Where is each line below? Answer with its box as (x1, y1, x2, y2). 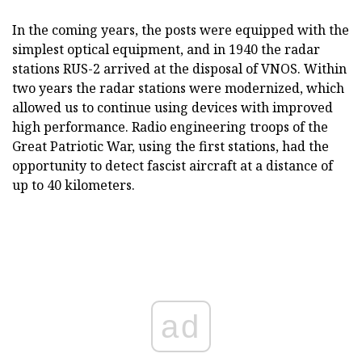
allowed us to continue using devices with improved (12, 99, 333, 117)
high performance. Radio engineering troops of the (12, 118, 328, 137)
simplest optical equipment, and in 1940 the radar (12, 40, 320, 59)
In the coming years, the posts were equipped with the (12, 21, 349, 40)
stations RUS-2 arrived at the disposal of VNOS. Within (12, 60, 347, 78)
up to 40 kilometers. (12, 176, 135, 195)
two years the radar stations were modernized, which (12, 79, 344, 98)
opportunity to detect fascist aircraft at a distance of (12, 157, 333, 175)
